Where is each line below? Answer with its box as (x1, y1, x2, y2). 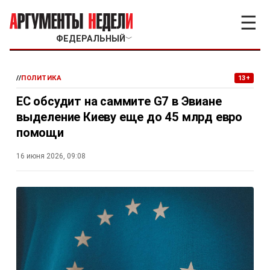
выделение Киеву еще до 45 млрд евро (16, 110, 242, 124)
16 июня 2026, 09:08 (16, 152, 86, 160)
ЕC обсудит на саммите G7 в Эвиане (16, 94, 222, 108)
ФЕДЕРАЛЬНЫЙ (55, 34, 125, 44)
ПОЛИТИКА (21, 74, 62, 82)
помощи (16, 125, 64, 140)
